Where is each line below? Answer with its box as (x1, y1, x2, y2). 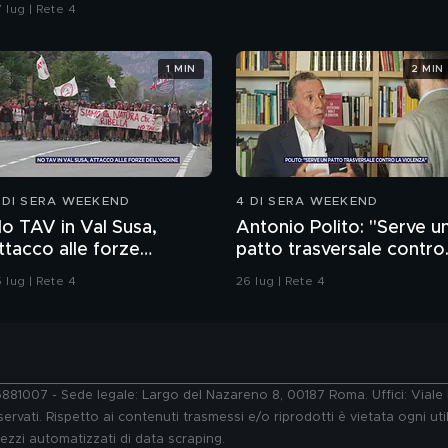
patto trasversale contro (236, 241, 445, 260)
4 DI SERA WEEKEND (236, 195, 379, 208)
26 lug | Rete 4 (236, 275, 325, 288)
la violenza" (236, 263, 334, 282)
